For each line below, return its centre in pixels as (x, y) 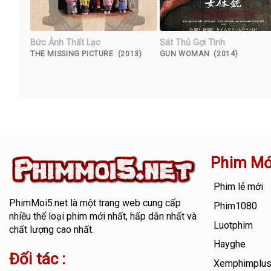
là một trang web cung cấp (124, 203)
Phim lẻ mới (239, 187)
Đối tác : (37, 259)
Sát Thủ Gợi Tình (192, 43)
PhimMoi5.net (38, 203)
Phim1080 (236, 206)
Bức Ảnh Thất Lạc (65, 43)
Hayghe (230, 244)
